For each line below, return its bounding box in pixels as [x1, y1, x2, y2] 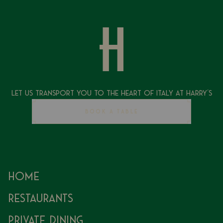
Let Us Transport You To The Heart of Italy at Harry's [11, 89, 212, 97]
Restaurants [8, 192, 73, 205]
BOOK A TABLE [85, 108, 139, 114]
